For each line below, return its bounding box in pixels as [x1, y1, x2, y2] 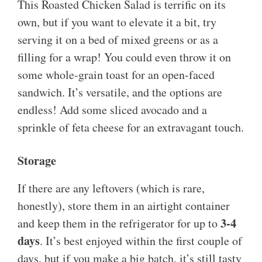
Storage [18, 152, 56, 170]
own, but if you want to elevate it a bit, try [18, 14, 216, 30]
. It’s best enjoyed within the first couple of [40, 233, 242, 249]
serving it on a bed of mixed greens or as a [18, 32, 218, 48]
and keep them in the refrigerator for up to [18, 215, 220, 232]
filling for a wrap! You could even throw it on [18, 49, 231, 65]
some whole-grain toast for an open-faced [18, 67, 215, 83]
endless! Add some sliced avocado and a [18, 102, 207, 118]
